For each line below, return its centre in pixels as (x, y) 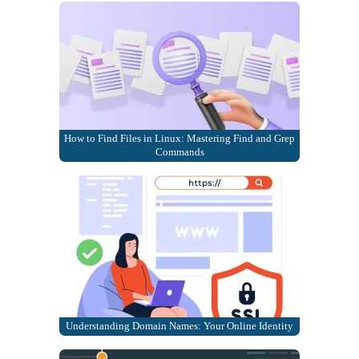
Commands (179, 152)
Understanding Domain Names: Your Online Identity (179, 326)
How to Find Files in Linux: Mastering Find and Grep (179, 138)
